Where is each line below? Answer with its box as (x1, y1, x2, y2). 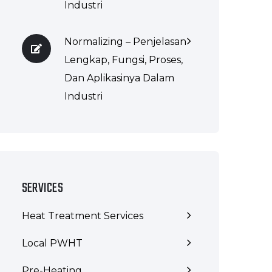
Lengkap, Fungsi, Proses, (64, 54, 183, 66)
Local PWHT (22, 237, 83, 249)
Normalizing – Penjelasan (64, 36, 186, 47)
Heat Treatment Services (22, 210, 143, 222)
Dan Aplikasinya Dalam (64, 72, 174, 84)
